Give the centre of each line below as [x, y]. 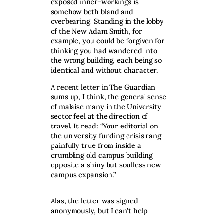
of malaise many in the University [106, 106]
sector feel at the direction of [99, 116]
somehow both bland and [92, 12]
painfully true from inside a [96, 145]
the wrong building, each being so [106, 60]
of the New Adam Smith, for [96, 31]
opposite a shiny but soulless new [106, 164]
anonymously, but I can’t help [99, 211]
